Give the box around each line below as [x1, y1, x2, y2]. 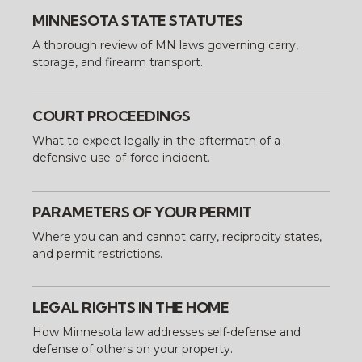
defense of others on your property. [32, 342, 234, 357]
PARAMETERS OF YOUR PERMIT [32, 202, 252, 221]
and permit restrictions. [32, 246, 163, 261]
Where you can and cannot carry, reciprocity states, [32, 229, 322, 244]
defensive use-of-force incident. [32, 150, 211, 166]
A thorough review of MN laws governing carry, [32, 37, 299, 53]
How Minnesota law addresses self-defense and [32, 325, 301, 340]
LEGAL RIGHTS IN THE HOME [32, 298, 229, 318]
